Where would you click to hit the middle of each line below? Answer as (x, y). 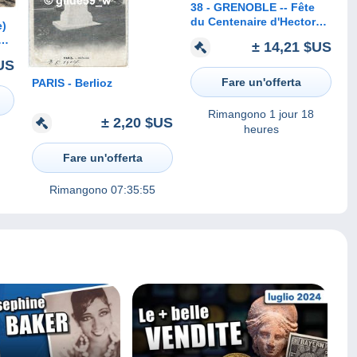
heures (261, 129)
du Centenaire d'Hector (253, 22)
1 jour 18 (292, 114)
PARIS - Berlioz (72, 83)
